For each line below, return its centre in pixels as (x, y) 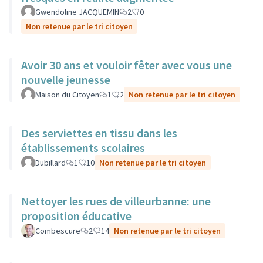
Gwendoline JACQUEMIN (77, 12)
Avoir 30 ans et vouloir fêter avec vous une (127, 65)
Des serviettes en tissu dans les (99, 133)
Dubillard (50, 163)
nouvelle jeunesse (66, 80)
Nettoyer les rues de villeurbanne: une (116, 201)
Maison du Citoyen (67, 95)
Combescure (58, 231)
